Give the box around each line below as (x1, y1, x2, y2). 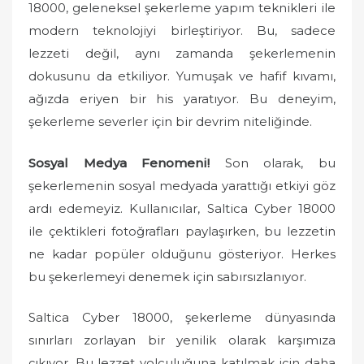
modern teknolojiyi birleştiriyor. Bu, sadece (28, 23, 336, 38)
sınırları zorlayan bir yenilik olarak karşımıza (28, 332, 336, 348)
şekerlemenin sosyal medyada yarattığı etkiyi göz (28, 177, 336, 193)
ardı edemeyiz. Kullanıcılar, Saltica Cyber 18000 (28, 200, 336, 216)
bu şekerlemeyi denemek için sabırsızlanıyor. (28, 268, 306, 284)
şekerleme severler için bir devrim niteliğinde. (28, 114, 312, 129)
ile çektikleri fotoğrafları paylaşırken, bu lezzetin (28, 223, 336, 239)
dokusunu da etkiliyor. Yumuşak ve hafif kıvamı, (28, 68, 336, 84)
